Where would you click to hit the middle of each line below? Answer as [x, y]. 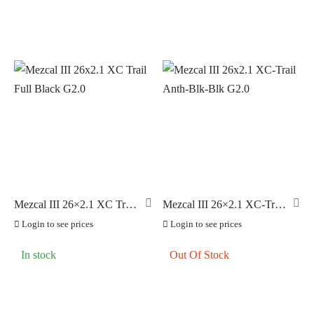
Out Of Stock [199, 255]
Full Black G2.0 [50, 217]
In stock [39, 255]
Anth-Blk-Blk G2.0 [206, 217]
